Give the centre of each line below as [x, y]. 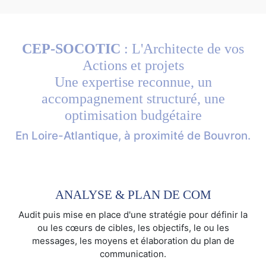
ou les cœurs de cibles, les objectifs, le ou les [133, 228]
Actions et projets [133, 66]
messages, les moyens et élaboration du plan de [133, 241]
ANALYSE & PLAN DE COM [133, 195]
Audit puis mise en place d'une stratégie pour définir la [133, 215]
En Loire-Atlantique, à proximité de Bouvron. [133, 136]
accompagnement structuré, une [133, 99]
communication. [133, 254]
